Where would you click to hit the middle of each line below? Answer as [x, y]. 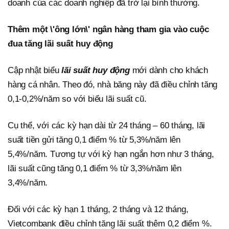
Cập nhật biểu [33, 70]
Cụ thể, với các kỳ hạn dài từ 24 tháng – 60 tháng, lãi [107, 125]
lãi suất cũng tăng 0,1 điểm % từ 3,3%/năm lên [95, 168]
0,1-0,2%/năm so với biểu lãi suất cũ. [77, 99]
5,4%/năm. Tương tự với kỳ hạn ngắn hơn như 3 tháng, [111, 154]
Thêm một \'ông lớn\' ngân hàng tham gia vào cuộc [108, 29]
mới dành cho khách [169, 70]
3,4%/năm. [28, 182]
